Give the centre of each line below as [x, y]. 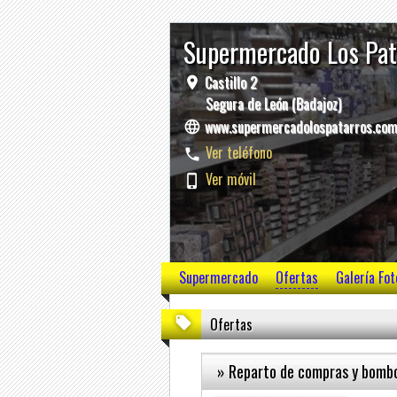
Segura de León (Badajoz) [273, 104]
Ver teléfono [239, 153]
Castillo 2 [229, 82]
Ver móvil [231, 179]
